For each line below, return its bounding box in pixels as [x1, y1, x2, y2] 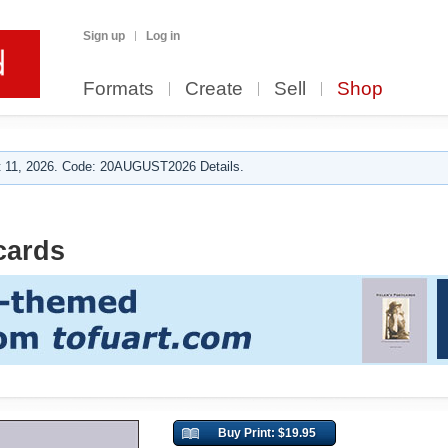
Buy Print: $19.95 [217, 426, 316, 440]
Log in [146, 29, 180, 43]
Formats [83, 78, 154, 99]
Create [185, 78, 243, 99]
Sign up [83, 29, 125, 43]
